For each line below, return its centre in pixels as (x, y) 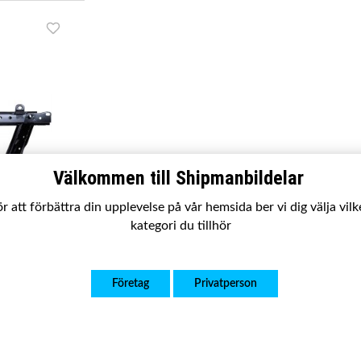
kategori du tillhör (180, 226)
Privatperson (226, 283)
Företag (131, 283)
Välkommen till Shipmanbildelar (180, 178)
